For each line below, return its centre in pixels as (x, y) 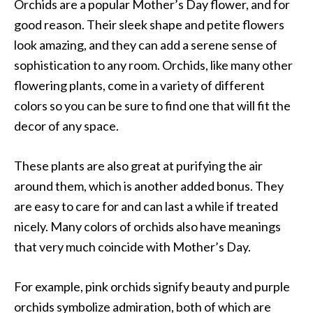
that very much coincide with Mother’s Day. (132, 247)
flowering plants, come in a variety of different (139, 86)
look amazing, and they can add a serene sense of (146, 45)
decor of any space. (66, 126)
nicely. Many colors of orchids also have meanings (147, 227)
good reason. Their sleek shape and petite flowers (149, 25)
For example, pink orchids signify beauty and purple (152, 287)
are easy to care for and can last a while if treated (146, 206)
